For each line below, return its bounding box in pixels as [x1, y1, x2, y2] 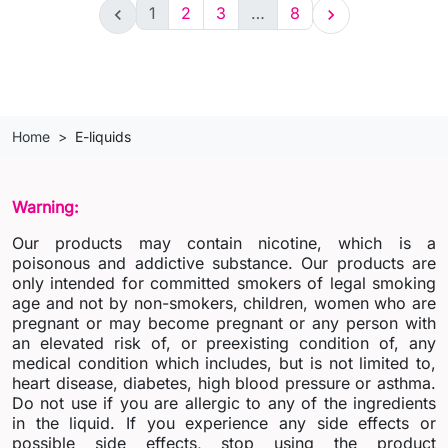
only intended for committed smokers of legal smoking [12, 273, 436, 294]
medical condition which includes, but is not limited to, [12, 353, 436, 374]
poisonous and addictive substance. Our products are [12, 253, 436, 274]
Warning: [12, 197, 79, 218]
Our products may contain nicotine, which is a [12, 233, 436, 254]
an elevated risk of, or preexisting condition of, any [12, 333, 436, 354]
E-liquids [75, 128, 131, 146]
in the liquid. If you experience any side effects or [12, 413, 436, 434]
